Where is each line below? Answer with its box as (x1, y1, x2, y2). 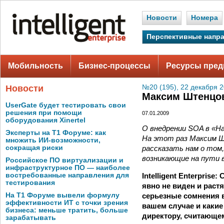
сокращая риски (5, 144, 63, 151)
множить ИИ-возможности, (5, 136, 100, 144)
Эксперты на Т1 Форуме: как (5, 129, 106, 136)
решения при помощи (5, 109, 82, 116)
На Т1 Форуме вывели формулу (5, 191, 119, 199)
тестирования (5, 179, 55, 186)
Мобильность (8, 61, 63, 70)
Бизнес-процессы (78, 61, 150, 70)
